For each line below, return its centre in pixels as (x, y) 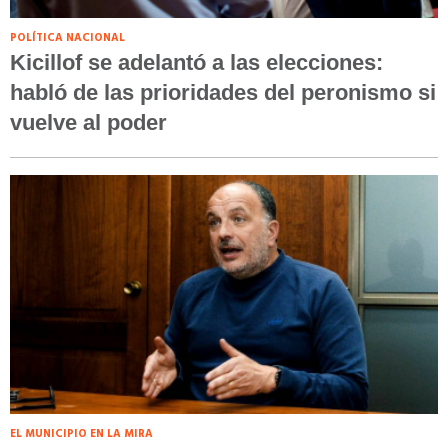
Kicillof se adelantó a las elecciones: (196, 63)
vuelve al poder (88, 123)
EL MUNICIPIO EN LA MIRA (81, 434)
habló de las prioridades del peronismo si (223, 93)
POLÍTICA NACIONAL (67, 38)
